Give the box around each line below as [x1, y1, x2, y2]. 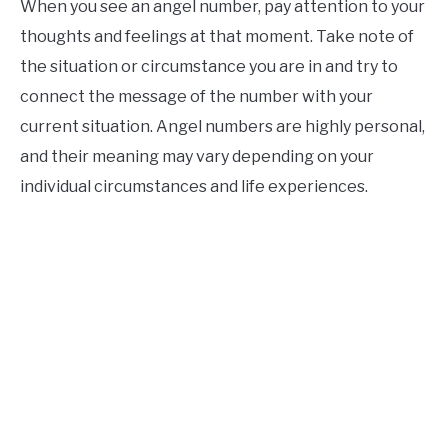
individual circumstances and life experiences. [20, 177, 368, 197]
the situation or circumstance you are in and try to [20, 57, 398, 77]
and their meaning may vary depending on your [20, 147, 374, 167]
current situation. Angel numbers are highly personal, [20, 117, 425, 137]
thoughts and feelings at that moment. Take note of [20, 27, 414, 47]
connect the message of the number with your [20, 87, 373, 107]
